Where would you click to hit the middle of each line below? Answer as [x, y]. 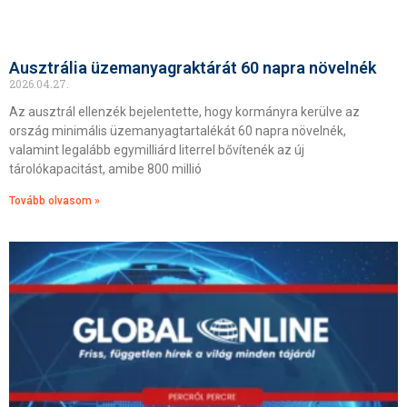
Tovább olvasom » [55, 201]
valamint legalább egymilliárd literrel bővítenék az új [157, 150]
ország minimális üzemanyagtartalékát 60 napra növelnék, [178, 131]
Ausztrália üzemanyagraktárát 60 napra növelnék [193, 68]
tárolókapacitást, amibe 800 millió [105, 169]
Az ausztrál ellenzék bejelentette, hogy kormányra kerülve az [184, 112]
